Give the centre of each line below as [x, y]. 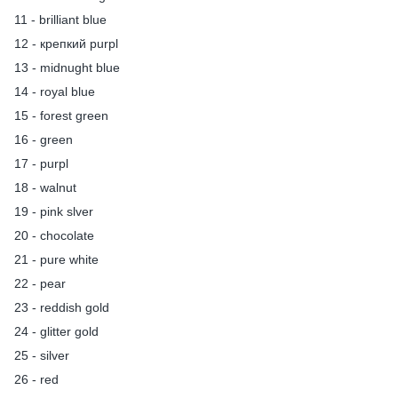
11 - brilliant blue [60, 20]
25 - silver [42, 356]
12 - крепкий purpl [66, 44]
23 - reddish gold [62, 308]
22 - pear [40, 284]
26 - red [36, 380]
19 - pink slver [54, 212]
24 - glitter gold [56, 332]
